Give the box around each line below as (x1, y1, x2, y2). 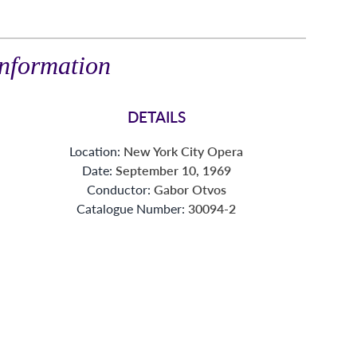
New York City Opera (124, 143, 243, 159)
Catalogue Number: (76, 200, 188, 216)
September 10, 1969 (115, 162, 231, 178)
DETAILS (127, 107, 186, 126)
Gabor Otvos (153, 181, 226, 197)
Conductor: (86, 181, 154, 197)
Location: (69, 143, 124, 159)
